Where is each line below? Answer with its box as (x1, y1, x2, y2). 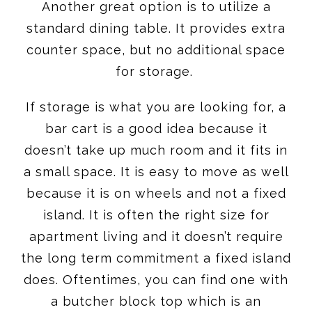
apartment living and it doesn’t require (29, 228, 283, 244)
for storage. (115, 63, 197, 79)
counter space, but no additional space (26, 42, 286, 57)
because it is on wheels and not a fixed (26, 185, 286, 201)
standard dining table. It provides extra (26, 20, 286, 36)
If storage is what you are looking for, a (26, 99, 286, 114)
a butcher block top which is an (51, 293, 261, 309)
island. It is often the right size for (42, 207, 270, 222)
